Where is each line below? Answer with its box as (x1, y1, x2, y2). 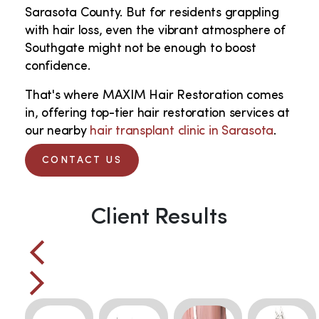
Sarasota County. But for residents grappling (25, 6, 279, 19)
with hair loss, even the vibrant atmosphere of (25, 24, 286, 37)
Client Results (91, 206, 228, 229)
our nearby (25, 125, 90, 137)
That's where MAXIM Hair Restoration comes (25, 89, 284, 102)
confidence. (25, 60, 94, 73)
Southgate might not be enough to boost (25, 42, 256, 55)
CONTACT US (42, 155, 122, 165)
